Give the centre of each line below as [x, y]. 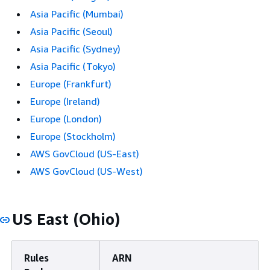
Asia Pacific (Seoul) [71, 31]
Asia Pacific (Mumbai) [77, 14]
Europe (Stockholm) [73, 136]
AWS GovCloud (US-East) [85, 154]
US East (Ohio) [66, 219]
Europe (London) [66, 119]
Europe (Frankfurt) [71, 84]
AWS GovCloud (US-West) [86, 171]
